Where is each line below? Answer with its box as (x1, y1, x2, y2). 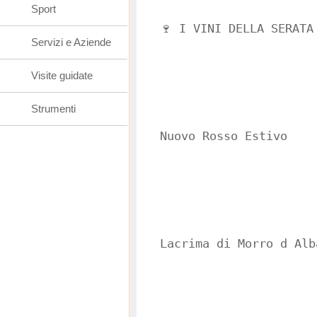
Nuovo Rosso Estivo (160, 129, 287, 143)
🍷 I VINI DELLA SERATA (160, 22, 313, 35)
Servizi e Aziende (31, 36, 111, 48)
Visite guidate (31, 69, 93, 81)
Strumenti (31, 103, 76, 115)
